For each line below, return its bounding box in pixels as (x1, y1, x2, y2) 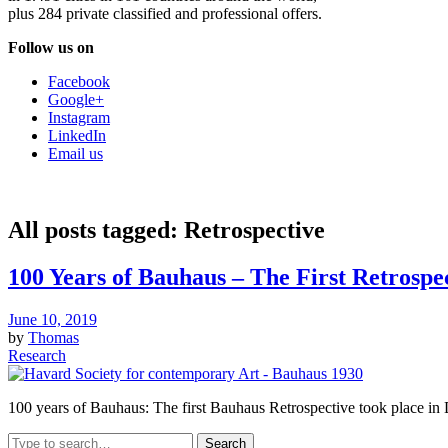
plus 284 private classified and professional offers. (8, 5, 322, 23)
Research (8, 347, 66, 365)
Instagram (48, 109, 110, 127)
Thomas (28, 329, 79, 347)
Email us (48, 145, 103, 163)
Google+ (48, 91, 104, 109)
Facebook (48, 73, 110, 91)
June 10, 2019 (8, 311, 97, 329)
